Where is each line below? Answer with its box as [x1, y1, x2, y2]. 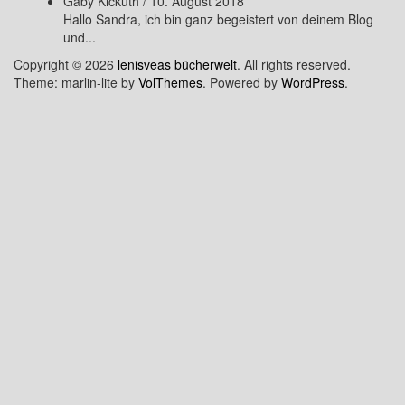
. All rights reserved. [237, 55, 351, 73]
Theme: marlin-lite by [14, 73, 138, 91]
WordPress [281, 73, 344, 91]
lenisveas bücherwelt [118, 55, 237, 73]
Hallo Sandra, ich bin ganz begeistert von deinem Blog [63, 10, 373, 28]
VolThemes [138, 73, 202, 91]
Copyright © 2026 [14, 55, 118, 73]
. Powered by [202, 73, 281, 91]
